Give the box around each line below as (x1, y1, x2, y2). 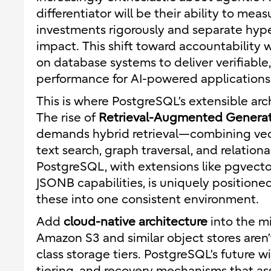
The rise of (36, 111, 99, 125)
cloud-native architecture (64, 215, 207, 229)
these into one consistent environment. (36, 192, 259, 206)
